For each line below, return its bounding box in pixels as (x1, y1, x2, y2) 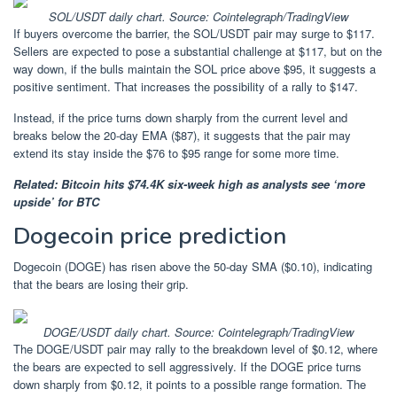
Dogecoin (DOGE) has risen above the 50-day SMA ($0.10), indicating (13, 257, 372, 275)
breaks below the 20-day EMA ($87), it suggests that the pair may (13, 126, 351, 144)
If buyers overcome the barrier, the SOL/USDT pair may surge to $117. (13, 24, 375, 42)
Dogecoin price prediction (13, 220, 286, 252)
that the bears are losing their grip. (13, 275, 189, 292)
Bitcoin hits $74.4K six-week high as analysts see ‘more (61, 175, 365, 192)
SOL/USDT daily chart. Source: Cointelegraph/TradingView (49, 7, 348, 25)
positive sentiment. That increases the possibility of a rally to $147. (13, 77, 358, 95)
